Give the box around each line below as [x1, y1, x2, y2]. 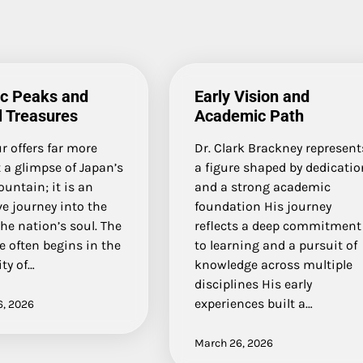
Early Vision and [194, 86, 310, 106]
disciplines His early [194, 275, 313, 292]
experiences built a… [194, 295, 314, 311]
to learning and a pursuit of [194, 237, 358, 253]
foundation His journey [194, 198, 332, 214]
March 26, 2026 [194, 335, 274, 350]
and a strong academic [194, 178, 331, 194]
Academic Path [194, 105, 305, 126]
